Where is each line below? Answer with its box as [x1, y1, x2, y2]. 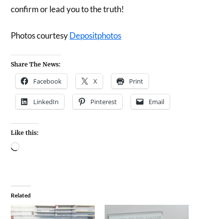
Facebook [33, 77, 62, 86]
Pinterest [90, 97, 117, 107]
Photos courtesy [11, 30, 70, 41]
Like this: [11, 129, 39, 137]
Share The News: [11, 61, 61, 68]
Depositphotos [69, 30, 122, 41]
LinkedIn [33, 97, 59, 107]
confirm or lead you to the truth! [11, 4, 125, 15]
